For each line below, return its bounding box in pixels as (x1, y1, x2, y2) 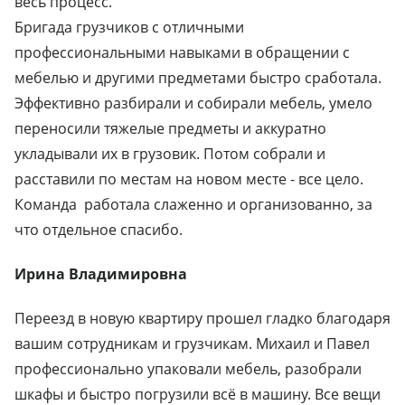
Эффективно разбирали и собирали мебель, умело (14, 93, 372, 114)
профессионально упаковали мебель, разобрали (14, 359, 362, 380)
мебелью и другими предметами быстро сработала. (14, 68, 381, 89)
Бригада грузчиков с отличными (14, 17, 244, 38)
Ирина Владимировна (14, 264, 187, 285)
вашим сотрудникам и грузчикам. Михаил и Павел (14, 334, 370, 354)
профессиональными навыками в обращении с (14, 42, 350, 63)
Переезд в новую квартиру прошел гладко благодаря (14, 308, 391, 329)
